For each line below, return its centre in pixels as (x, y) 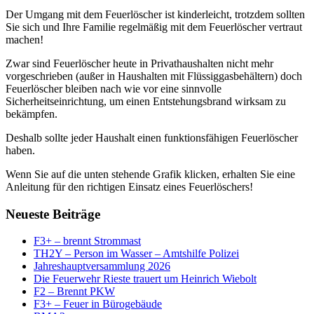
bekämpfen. (32, 114)
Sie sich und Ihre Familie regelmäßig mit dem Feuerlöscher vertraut (154, 27)
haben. (20, 150)
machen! (25, 40)
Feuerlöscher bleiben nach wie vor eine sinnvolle (114, 89)
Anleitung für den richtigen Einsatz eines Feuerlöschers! (129, 187)
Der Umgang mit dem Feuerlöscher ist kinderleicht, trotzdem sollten (155, 14)
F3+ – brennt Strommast (87, 241)
